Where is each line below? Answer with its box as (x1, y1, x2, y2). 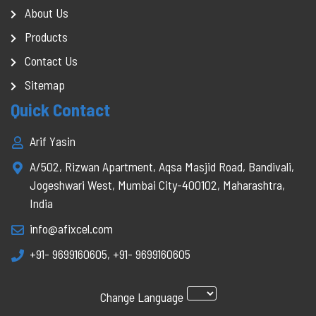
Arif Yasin (30, 133, 75, 149)
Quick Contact (11, 99, 110, 120)
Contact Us (25, 53, 78, 68)
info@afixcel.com (30, 221, 113, 236)
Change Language (99, 288, 183, 305)
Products (25, 29, 68, 44)
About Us (25, 5, 68, 20)
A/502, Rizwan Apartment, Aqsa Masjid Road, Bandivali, (30, 159, 294, 174)
